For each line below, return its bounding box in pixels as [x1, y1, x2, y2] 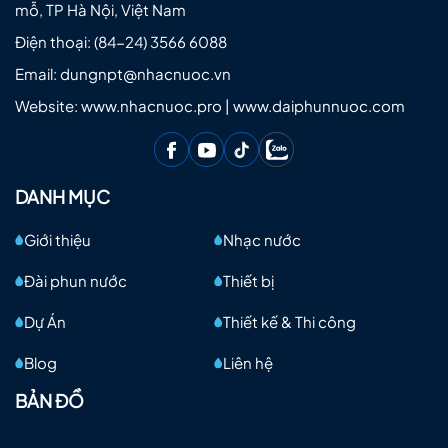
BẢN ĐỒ [15, 389, 84, 413]
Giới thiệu [24, 230, 91, 250]
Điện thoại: [15, 32, 94, 52]
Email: [15, 64, 60, 84]
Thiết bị [223, 271, 274, 291]
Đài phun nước [24, 271, 127, 291]
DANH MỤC [15, 185, 110, 209]
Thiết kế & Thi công [223, 312, 356, 332]
